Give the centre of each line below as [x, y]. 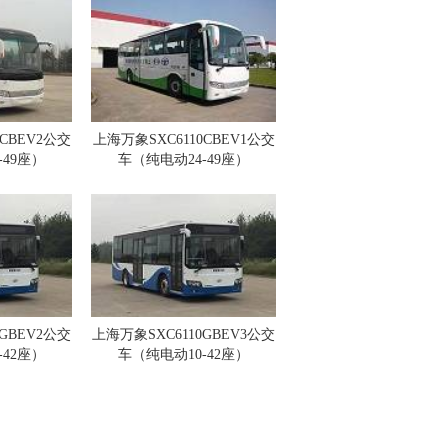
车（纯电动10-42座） [183, 354]
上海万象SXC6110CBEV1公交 [183, 139]
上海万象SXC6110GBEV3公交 [183, 334]
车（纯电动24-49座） [183, 159]
